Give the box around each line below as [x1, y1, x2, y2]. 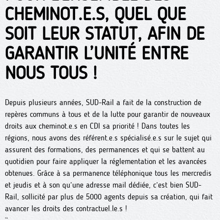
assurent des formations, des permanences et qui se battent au [5, 145, 205, 154]
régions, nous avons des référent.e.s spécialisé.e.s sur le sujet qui [5, 133, 212, 142]
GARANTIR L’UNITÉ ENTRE [5, 42, 189, 64]
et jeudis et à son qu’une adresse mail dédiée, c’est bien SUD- [5, 180, 201, 190]
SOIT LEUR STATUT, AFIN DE [5, 23, 205, 45]
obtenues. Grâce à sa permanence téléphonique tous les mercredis [5, 168, 212, 178]
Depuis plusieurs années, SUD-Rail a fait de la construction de [5, 98, 201, 107]
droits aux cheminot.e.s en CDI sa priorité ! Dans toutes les [5, 121, 190, 131]
